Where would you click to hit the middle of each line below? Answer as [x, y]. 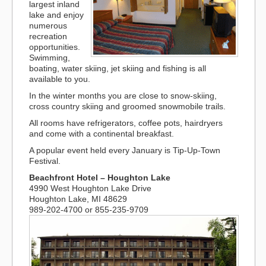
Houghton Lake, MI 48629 [78, 199]
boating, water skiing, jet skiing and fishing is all [118, 68]
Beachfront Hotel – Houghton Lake [100, 178]
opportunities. [55, 47]
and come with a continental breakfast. [102, 134]
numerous [48, 26]
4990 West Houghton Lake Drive [90, 188]
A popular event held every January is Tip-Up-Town [125, 150]
